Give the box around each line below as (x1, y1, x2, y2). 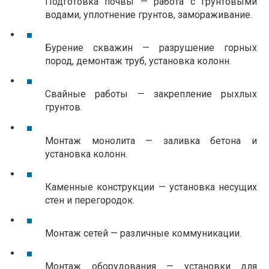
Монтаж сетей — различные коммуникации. (45, 227, 241, 239)
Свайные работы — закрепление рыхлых (45, 88, 257, 100)
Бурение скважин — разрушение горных (45, 42, 257, 54)
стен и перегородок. (45, 194, 137, 206)
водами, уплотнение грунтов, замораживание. (45, 8, 252, 20)
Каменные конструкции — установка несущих (45, 181, 257, 193)
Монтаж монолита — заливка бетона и (45, 134, 257, 147)
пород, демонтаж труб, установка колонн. (45, 55, 231, 67)
